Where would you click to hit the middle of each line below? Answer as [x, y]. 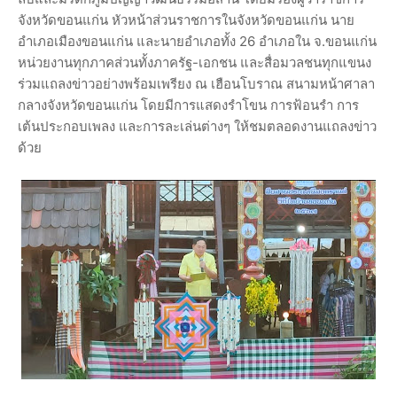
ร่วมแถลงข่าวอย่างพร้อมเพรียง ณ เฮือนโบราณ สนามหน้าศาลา [196, 84]
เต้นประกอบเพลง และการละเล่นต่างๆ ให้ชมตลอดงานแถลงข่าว [197, 127]
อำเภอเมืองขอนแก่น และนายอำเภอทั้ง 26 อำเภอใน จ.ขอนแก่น [197, 42]
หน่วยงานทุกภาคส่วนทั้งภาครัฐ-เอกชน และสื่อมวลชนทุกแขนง [195, 63]
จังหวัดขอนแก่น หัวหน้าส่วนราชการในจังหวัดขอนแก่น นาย [186, 20]
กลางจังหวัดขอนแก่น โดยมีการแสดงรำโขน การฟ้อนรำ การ [188, 105]
